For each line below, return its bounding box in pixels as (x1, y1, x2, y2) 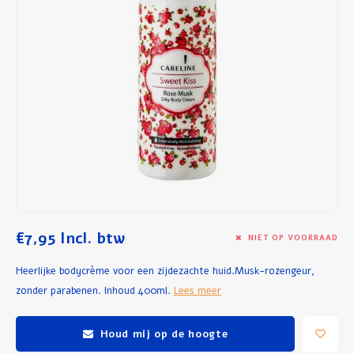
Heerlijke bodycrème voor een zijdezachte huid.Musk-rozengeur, (16, 264, 314, 277)
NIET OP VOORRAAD (248, 232, 338, 243)
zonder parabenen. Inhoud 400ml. (16, 284, 174, 297)
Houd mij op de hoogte (100, 326, 228, 341)
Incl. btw (56, 228, 125, 249)
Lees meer (174, 284, 221, 297)
